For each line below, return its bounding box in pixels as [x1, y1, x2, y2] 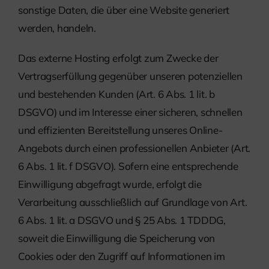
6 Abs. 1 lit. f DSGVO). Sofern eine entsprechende [18, 160, 238, 173]
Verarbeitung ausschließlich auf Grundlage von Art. [18, 196, 247, 209]
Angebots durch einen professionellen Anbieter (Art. [18, 142, 250, 155]
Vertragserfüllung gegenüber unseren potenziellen [18, 70, 243, 83]
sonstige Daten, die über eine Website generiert [18, 4, 230, 17]
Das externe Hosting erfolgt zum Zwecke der [18, 52, 219, 65]
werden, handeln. [18, 22, 96, 35]
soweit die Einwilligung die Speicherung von [18, 232, 216, 245]
